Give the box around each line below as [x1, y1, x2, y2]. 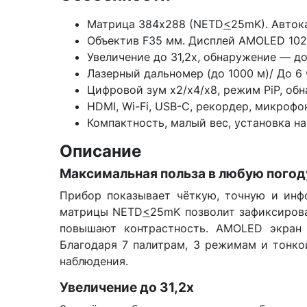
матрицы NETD [60, 205, 143, 219]
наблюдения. [60, 254, 128, 268]
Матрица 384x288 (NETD [87, 17, 223, 31]
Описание [60, 141, 141, 161]
